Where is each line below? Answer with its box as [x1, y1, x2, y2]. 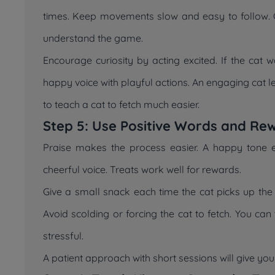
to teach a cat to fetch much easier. [43, 98, 199, 110]
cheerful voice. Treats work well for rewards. [43, 163, 241, 176]
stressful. [43, 230, 83, 242]
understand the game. [43, 32, 143, 44]
